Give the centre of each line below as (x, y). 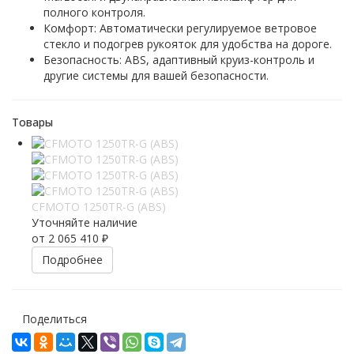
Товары (32, 122)
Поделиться (55, 319)
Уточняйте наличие (85, 222)
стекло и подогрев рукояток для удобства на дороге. (188, 44)
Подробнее (72, 260)
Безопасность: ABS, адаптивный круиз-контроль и (179, 60)
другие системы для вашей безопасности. (156, 75)
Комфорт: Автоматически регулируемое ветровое (180, 28)
